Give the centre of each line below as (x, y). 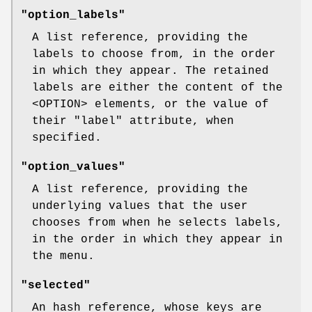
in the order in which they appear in (157, 239)
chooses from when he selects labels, (157, 223)
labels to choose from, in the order (154, 54)
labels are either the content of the (157, 87)
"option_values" (73, 167)
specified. (67, 138)
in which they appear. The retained (150, 71)
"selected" (56, 285)
